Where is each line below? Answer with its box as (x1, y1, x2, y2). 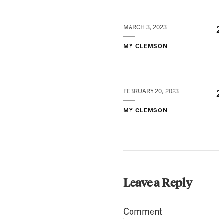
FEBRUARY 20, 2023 (123, 87, 179, 95)
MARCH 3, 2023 (123, 23, 167, 31)
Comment (123, 205, 162, 217)
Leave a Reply (123, 175, 194, 190)
